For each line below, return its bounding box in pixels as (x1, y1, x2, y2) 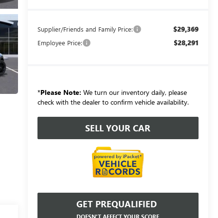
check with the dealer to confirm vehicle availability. (37, 97, 189, 107)
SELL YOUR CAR (85, 122, 151, 134)
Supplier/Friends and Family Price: (37, 24, 133, 33)
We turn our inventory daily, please (81, 87, 187, 97)
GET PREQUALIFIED (76, 198, 157, 210)
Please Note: (40, 87, 81, 97)
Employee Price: (37, 38, 82, 47)
